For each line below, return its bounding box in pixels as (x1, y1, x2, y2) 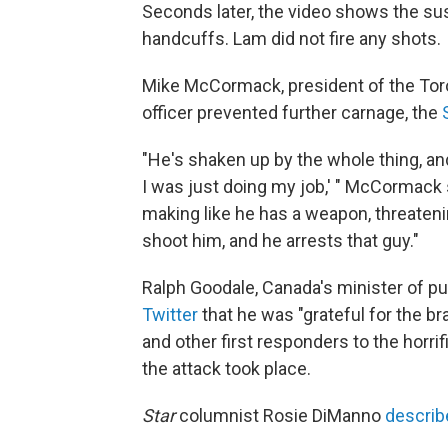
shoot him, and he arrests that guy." (142, 229, 419, 251)
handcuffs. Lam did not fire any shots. (142, 27, 441, 49)
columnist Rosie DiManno (175, 404, 385, 426)
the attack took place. (142, 357, 311, 379)
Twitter (142, 303, 198, 325)
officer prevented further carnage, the (142, 101, 442, 123)
